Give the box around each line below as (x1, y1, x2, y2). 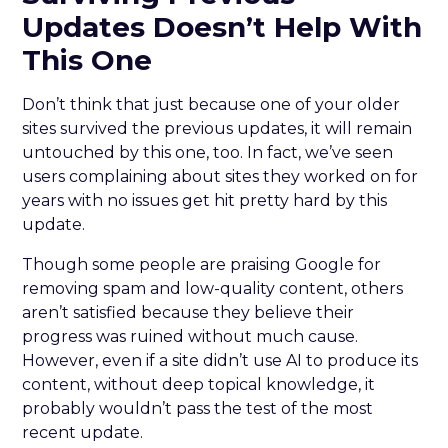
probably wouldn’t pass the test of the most (22, 398, 374, 418)
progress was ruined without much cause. (22, 326, 359, 346)
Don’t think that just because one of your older (22, 94, 401, 114)
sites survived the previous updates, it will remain (22, 118, 413, 138)
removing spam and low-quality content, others (22, 278, 404, 298)
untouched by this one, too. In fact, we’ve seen (22, 142, 394, 162)
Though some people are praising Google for (22, 254, 382, 274)
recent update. (22, 422, 144, 442)
